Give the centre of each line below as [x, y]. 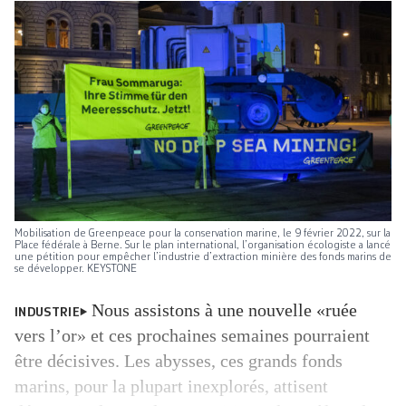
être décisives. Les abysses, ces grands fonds [179, 361]
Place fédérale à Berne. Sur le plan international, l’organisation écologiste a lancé [203, 246]
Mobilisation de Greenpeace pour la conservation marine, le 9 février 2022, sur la [203, 234]
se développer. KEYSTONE [76, 270]
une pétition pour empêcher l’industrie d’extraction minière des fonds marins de [203, 258]
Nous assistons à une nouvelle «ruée [225, 310]
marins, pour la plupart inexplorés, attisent [171, 387]
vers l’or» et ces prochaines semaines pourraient [192, 336]
